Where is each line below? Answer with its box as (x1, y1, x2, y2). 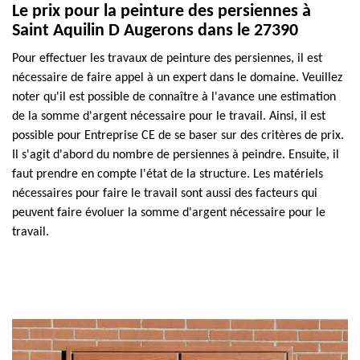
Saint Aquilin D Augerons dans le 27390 (12, 22, 298, 40)
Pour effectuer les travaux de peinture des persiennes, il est (12, 52, 322, 65)
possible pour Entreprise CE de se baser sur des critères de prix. (12, 129, 344, 142)
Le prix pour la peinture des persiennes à (12, 2, 311, 21)
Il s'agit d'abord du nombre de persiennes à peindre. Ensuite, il (12, 149, 339, 162)
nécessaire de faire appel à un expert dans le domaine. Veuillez (12, 72, 342, 84)
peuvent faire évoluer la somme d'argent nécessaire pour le (12, 207, 325, 219)
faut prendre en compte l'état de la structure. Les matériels (12, 168, 323, 181)
